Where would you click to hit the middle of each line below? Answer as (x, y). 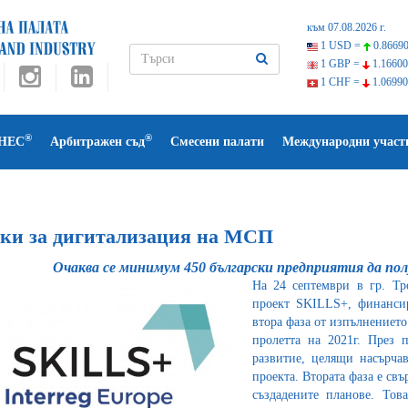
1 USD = (340, 46)
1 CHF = (340, 82)
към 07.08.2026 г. (346, 27)
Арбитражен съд (97, 142)
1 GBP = (340, 64)
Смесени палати (217, 142)
